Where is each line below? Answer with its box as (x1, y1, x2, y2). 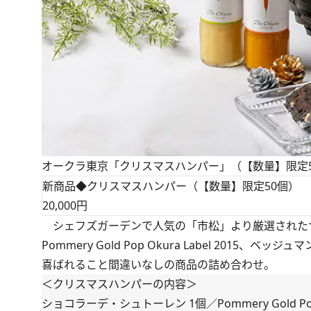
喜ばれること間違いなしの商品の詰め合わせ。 (42, 257, 275, 273)
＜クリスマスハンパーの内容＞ (42, 276, 197, 292)
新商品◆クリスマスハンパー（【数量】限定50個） (42, 178, 299, 194)
